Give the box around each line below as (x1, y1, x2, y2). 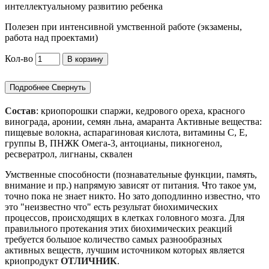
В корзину (67, 55, 103, 64)
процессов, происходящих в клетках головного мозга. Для (5, 212, 244, 223)
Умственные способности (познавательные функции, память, (5, 169, 257, 180)
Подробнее (10, 82, 49, 92)
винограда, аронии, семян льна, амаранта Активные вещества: (5, 116, 262, 127)
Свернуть (52, 82, 86, 92)
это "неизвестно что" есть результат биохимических (5, 201, 218, 212)
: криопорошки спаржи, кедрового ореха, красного (36, 105, 245, 116)
